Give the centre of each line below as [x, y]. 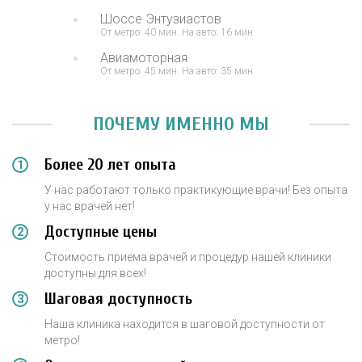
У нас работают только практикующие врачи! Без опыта [196, 190]
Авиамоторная [144, 58]
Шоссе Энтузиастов [161, 19]
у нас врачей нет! [90, 206]
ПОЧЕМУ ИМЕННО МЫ [181, 124]
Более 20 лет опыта [110, 165]
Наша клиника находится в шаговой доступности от [185, 324]
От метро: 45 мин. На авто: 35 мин [177, 72]
